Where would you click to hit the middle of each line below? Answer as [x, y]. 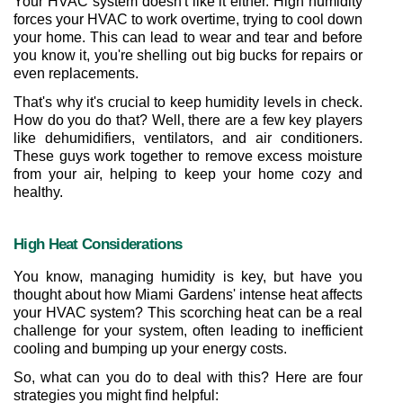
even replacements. [76, 73]
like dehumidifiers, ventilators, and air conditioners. [188, 138]
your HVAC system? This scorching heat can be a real [188, 313]
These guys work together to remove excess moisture [188, 156]
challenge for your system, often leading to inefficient [188, 331]
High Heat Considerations [98, 244]
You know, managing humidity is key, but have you [188, 277]
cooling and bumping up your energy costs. [150, 349]
